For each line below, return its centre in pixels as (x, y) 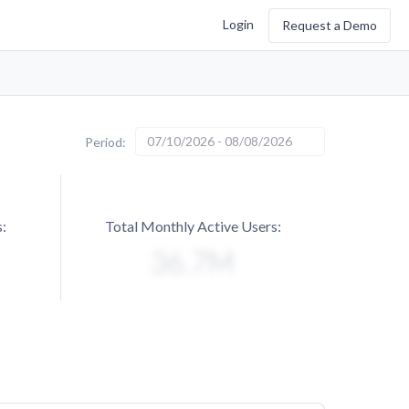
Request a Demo (330, 25)
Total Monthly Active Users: (193, 226)
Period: (105, 142)
